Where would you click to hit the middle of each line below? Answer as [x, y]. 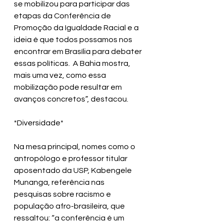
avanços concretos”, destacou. [71, 99]
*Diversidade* [39, 123]
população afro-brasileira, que [71, 206]
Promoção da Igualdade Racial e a [77, 28]
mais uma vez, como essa [61, 76]
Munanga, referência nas [60, 183]
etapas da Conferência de [63, 16]
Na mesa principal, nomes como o [75, 147]
